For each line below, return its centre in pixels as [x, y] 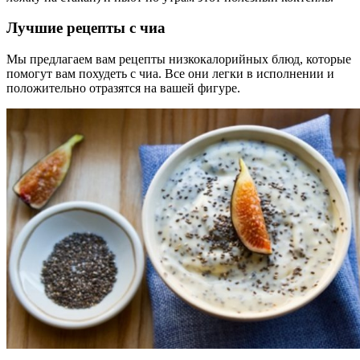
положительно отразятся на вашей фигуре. [123, 88]
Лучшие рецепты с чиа [86, 28]
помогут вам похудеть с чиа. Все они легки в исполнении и [170, 74]
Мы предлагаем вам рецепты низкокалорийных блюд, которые [179, 59]
